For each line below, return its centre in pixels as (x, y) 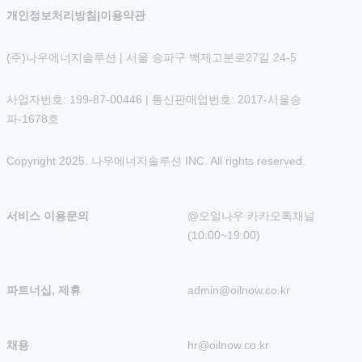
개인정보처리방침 (52, 16)
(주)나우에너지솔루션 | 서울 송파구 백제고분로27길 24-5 (152, 58)
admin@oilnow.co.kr (239, 290)
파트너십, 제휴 (44, 290)
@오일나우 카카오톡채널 (251, 216)
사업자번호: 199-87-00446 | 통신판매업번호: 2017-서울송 (154, 100)
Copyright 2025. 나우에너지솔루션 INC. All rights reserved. (156, 161)
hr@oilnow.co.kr (228, 345)
